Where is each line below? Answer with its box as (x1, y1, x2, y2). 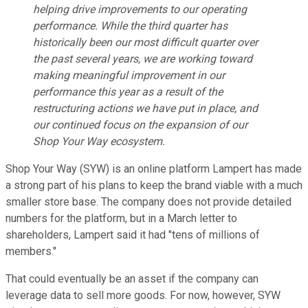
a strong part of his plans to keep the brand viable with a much (5, 179, 302, 192)
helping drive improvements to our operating (33, 3, 247, 16)
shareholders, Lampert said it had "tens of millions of (5, 228, 260, 242)
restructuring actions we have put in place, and (33, 102, 258, 115)
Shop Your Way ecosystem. (33, 135, 165, 148)
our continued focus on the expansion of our (33, 118, 247, 132)
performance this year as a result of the (33, 85, 223, 99)
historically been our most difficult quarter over (33, 36, 258, 49)
